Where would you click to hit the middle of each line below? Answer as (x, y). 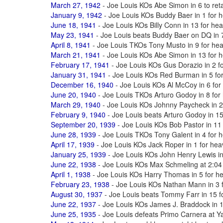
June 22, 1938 (73, 164)
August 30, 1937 (77, 194)
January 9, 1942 (76, 15)
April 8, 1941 (71, 45)
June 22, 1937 (73, 204)
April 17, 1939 (73, 144)
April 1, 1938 (71, 174)
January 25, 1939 (78, 154)
